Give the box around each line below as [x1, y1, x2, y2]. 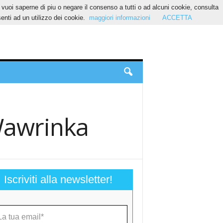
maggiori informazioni [89, 14, 150, 21]
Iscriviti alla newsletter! [3, 173, 112, 186]
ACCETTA [162, 14, 192, 21]
